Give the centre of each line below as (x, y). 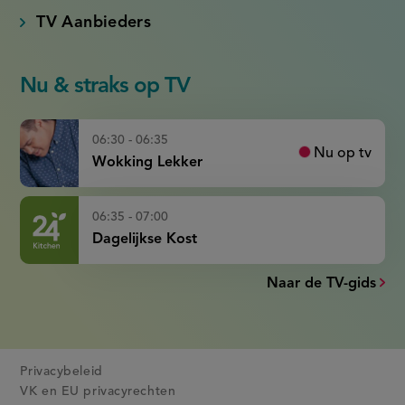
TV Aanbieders (94, 22)
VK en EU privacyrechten (98, 391)
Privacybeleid (61, 371)
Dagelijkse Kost (145, 240)
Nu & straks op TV (105, 86)
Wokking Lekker (148, 163)
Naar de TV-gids (321, 284)
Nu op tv (342, 153)
